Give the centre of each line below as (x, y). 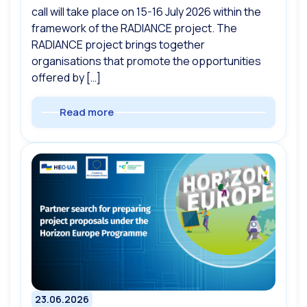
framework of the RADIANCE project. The (134, 28)
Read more (87, 112)
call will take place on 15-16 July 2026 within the (146, 11)
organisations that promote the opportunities (146, 61)
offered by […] (66, 77)
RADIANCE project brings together (118, 44)
